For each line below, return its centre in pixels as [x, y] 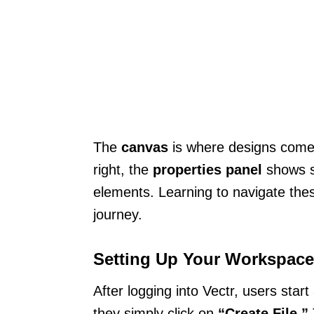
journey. [118, 214]
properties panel [207, 169]
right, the [123, 169]
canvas [145, 147]
